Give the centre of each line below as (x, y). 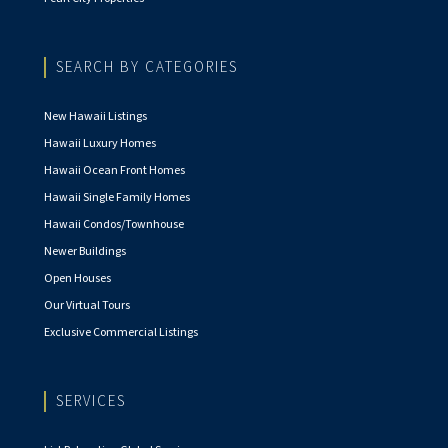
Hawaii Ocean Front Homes (114, 170)
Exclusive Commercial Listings (121, 332)
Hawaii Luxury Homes (100, 143)
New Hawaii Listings (95, 116)
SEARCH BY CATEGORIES (147, 67)
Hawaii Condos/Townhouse (114, 224)
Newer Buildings (85, 251)
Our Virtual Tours (87, 305)
